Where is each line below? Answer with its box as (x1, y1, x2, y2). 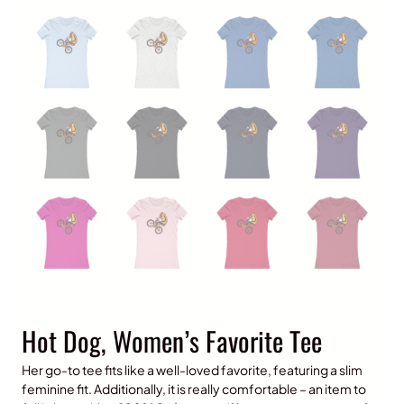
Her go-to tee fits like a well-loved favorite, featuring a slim (22, 361, 363, 378)
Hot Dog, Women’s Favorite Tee (22, 320, 322, 361)
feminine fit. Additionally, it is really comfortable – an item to (22, 380, 366, 397)
